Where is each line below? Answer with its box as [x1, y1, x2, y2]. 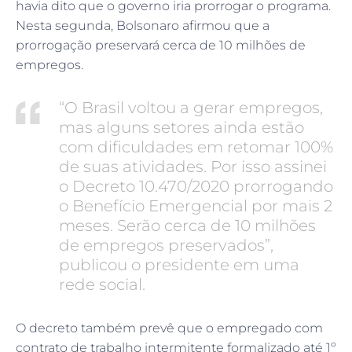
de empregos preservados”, [59, 236, 273, 255]
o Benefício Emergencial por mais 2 [59, 196, 332, 215]
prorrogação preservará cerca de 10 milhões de [16, 38, 306, 53]
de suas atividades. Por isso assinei [59, 157, 327, 176]
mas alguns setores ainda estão [59, 118, 304, 137]
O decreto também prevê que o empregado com [16, 321, 323, 335]
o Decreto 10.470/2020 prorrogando [59, 177, 333, 196]
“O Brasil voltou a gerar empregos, [59, 98, 323, 117]
